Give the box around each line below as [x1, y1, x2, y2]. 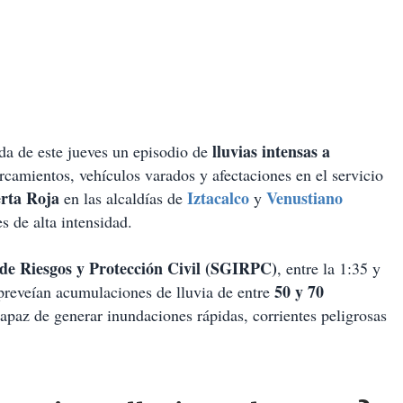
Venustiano [266, 186, 343, 210]
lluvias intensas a [212, 139, 330, 164]
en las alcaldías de [59, 187, 187, 210]
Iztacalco [187, 186, 249, 210]
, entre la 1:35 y [277, 257, 381, 280]
